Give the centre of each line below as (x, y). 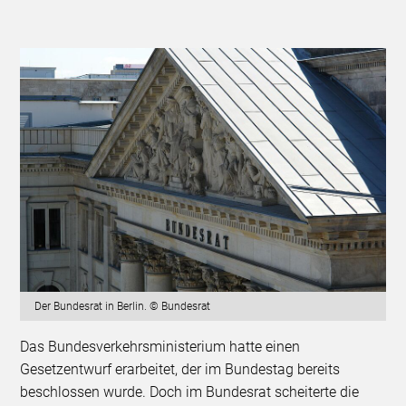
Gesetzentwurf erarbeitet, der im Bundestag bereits (180, 370)
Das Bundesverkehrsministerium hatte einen (160, 347)
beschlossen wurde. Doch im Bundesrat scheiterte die (190, 392)
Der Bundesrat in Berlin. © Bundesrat (123, 307)
